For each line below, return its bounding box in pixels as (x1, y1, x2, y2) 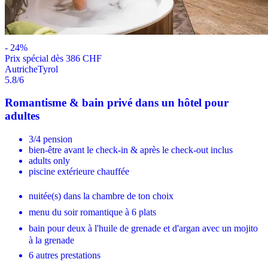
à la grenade (29, 234, 74, 245)
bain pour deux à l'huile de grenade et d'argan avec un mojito (29, 223, 258, 233)
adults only (29, 155, 70, 166)
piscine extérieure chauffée (29, 166, 129, 176)
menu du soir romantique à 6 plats (29, 206, 156, 217)
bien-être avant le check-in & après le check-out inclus (29, 144, 233, 155)
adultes (5, 109, 39, 123)
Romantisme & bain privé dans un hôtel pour (5, 96, 229, 109)
